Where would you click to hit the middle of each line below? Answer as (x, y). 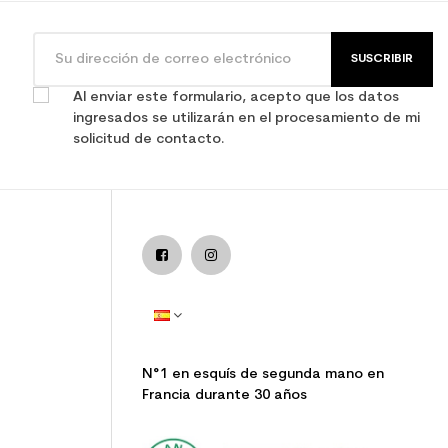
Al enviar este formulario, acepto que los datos (236, 98)
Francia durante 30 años (224, 396)
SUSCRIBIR (382, 59)
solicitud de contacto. (149, 140)
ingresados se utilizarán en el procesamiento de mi (246, 119)
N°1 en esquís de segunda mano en (263, 375)
